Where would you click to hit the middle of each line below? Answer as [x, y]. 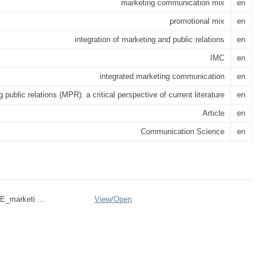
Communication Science [183, 132]
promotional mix [197, 21]
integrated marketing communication [162, 76]
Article [213, 113]
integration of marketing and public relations [150, 39]
